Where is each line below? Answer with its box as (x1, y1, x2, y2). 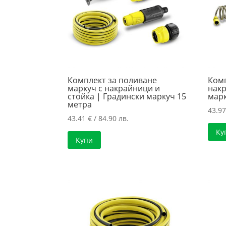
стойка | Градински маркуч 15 (68, 90, 187, 102)
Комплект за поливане (68, 74, 157, 86)
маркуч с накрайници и (68, 82, 160, 94)
